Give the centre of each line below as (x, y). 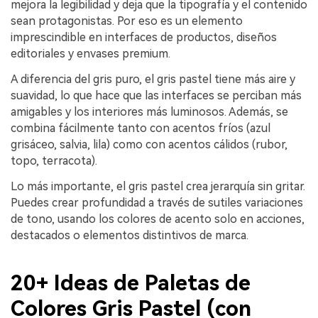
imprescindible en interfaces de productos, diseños (144, 38)
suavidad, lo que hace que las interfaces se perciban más (156, 95)
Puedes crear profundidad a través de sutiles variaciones (157, 202)
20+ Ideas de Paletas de (131, 283)
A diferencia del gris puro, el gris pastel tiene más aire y (153, 79)
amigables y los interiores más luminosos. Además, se (149, 112)
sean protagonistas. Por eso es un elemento (127, 21)
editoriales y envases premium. (91, 54)
